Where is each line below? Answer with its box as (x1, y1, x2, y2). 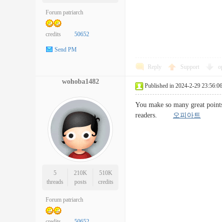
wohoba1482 (61, 78, 99, 85)
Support (180, 63, 201, 70)
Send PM (55, 46, 77, 54)
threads (46, 178, 63, 185)
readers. (135, 111, 173, 119)
